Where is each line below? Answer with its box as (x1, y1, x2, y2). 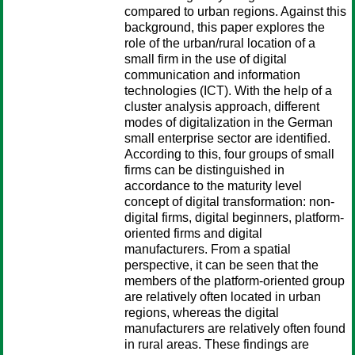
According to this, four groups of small (124, 147, 334, 161)
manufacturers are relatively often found (124, 322, 345, 335)
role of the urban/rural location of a (124, 36, 315, 50)
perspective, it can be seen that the (124, 258, 319, 272)
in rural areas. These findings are (124, 338, 309, 351)
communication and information (124, 68, 300, 82)
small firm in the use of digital (124, 52, 287, 66)
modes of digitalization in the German (124, 116, 333, 129)
